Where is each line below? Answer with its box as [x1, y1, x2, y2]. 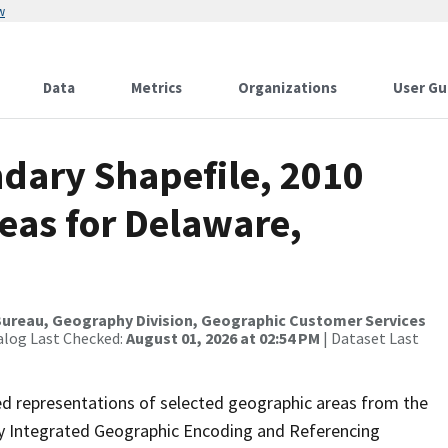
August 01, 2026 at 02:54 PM [126, 328, 320, 348]
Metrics [131, 78, 182, 97]
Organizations [238, 78, 337, 97]
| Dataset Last [320, 328, 419, 348]
